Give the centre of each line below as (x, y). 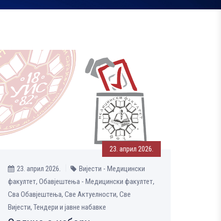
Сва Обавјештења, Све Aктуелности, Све (69, 195)
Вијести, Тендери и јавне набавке (57, 207)
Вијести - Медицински (112, 169)
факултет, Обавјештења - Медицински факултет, (81, 182)
